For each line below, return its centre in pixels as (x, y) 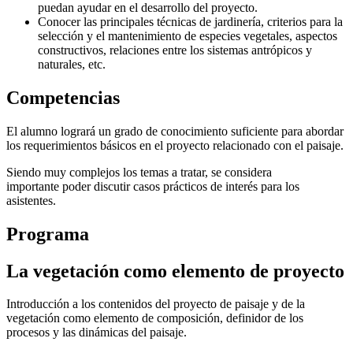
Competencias (63, 97)
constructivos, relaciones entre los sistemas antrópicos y (175, 50)
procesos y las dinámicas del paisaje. (97, 333)
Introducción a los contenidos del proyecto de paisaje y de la (156, 304)
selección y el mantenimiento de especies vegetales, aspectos (188, 35)
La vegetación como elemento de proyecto (175, 271)
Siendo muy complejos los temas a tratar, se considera (139, 172)
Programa (48, 234)
